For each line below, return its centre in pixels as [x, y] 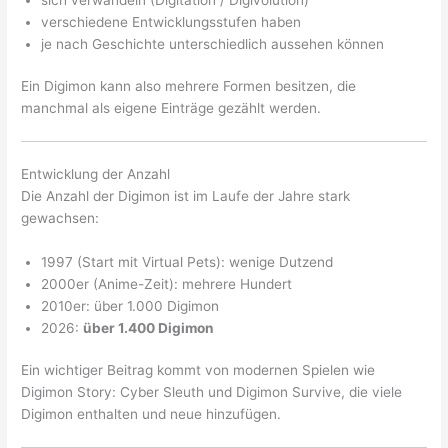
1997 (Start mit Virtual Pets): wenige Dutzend [187, 261]
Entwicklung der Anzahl [96, 173]
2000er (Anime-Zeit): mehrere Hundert [167, 283]
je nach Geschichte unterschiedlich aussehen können [213, 43]
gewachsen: [60, 217]
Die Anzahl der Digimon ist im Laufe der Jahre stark [186, 195]
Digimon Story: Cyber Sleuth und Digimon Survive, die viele [212, 392]
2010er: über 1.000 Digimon [130, 305]
